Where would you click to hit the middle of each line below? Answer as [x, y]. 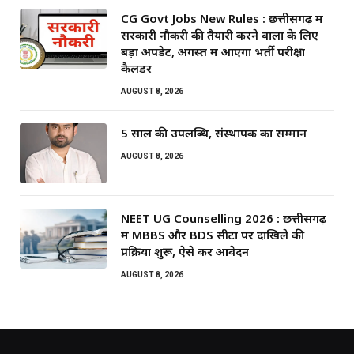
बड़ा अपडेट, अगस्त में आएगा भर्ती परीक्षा [213, 51]
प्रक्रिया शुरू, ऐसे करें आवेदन [185, 251]
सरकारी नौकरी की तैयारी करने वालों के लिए [220, 34]
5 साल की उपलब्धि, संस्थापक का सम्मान [214, 132]
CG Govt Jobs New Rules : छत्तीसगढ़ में [222, 18]
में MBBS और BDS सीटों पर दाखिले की [213, 234]
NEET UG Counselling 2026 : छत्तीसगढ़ [224, 218]
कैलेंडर [136, 68]
